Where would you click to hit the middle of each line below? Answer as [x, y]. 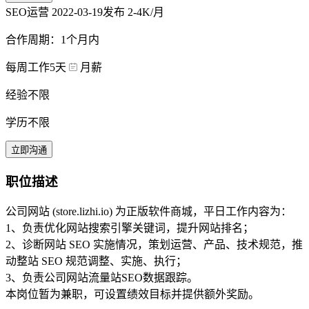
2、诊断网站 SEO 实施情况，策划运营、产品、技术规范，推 [154, 245]
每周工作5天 [36, 67]
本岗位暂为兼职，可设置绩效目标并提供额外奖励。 [132, 295]
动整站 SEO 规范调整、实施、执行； [96, 261]
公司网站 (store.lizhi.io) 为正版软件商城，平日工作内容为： [149, 212]
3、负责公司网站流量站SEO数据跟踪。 [102, 278]
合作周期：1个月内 [52, 39]
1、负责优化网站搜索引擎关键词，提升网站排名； [130, 228]
